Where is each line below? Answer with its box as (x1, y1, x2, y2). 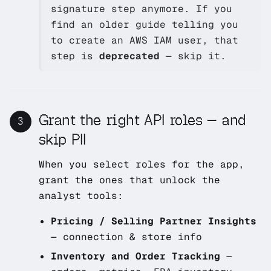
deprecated (99, 50, 160, 62)
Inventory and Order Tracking (51, 250, 220, 263)
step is (51, 50, 99, 62)
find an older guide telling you (51, 18, 238, 31)
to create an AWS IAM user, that (51, 34, 238, 47)
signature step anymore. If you (51, 2, 232, 15)
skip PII (39, 130, 86, 149)
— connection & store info (51, 230, 202, 243)
